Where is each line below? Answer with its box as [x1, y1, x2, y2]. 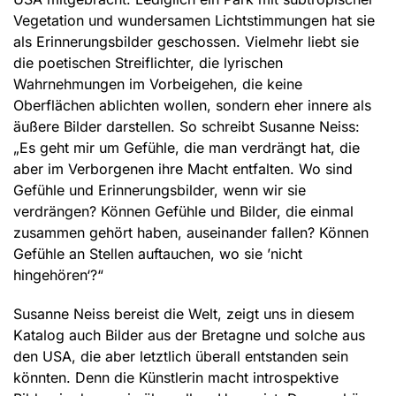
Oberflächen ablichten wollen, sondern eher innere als [13, 96, 371, 115]
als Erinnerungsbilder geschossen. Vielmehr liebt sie [13, 33, 359, 51]
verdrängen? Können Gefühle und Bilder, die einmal [13, 202, 354, 221]
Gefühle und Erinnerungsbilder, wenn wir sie [13, 181, 306, 200]
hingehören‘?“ [13, 266, 103, 285]
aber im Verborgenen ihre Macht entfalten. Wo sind [13, 160, 353, 179]
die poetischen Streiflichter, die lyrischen [13, 54, 283, 72]
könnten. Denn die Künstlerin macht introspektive [13, 369, 339, 387]
